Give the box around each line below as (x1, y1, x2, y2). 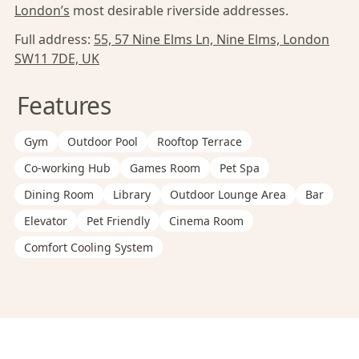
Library (113, 187, 151, 202)
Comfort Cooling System (24, 240, 153, 255)
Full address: (14, 30, 94, 48)
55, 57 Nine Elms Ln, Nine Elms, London (94, 30, 329, 48)
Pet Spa (220, 160, 260, 175)
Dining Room (24, 187, 94, 202)
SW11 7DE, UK (14, 50, 99, 67)
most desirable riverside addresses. (70, 2, 288, 19)
